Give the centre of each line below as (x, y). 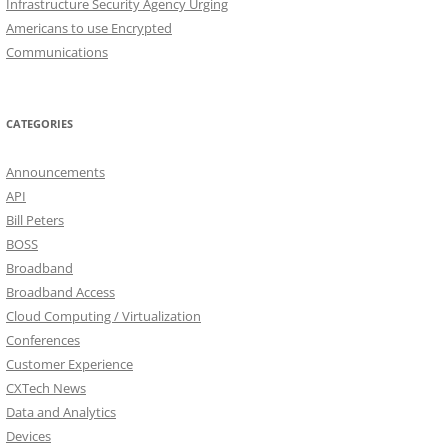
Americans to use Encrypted (89, 28)
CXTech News (46, 388)
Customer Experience (69, 364)
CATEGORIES (39, 124)
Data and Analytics (61, 412)
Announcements (55, 172)
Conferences (43, 340)
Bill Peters (35, 220)
